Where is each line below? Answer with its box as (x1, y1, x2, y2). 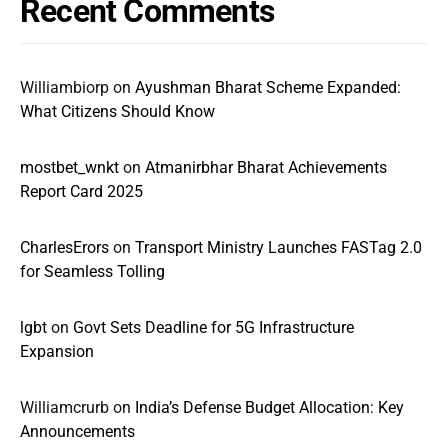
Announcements (20, 422, 135, 441)
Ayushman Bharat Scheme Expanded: (135, 78, 401, 97)
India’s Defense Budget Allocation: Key (135, 398, 404, 417)
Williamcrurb (20, 398, 109, 417)
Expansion (20, 342, 94, 361)
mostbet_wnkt (20, 158, 119, 177)
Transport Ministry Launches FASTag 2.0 (135, 238, 422, 257)
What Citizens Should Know (20, 102, 215, 121)
